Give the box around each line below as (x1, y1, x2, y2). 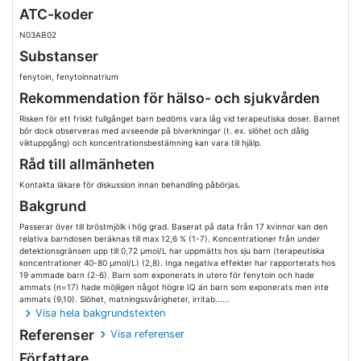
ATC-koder (19, 6, 93, 23)
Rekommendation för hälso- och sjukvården (19, 89, 320, 106)
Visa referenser (110, 328, 185, 340)
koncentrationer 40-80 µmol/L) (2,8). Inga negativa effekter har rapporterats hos (19, 258, 335, 268)
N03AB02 (19, 30, 56, 39)
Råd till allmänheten (19, 156, 155, 172)
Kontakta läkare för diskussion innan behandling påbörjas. (19, 180, 241, 189)
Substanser (19, 48, 98, 64)
